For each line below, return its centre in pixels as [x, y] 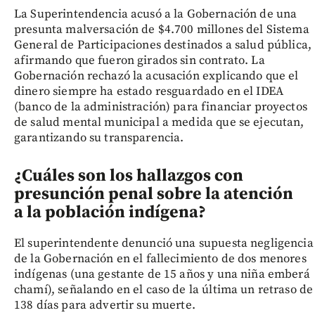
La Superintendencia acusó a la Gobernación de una [156, 14]
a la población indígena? [110, 213]
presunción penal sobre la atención [154, 194]
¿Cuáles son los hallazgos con [129, 176]
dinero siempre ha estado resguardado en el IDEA [149, 92]
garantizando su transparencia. [99, 138]
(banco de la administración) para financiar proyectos [161, 107]
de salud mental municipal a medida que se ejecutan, [159, 123]
